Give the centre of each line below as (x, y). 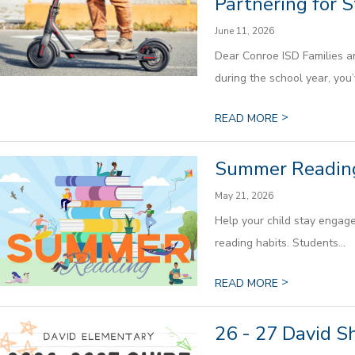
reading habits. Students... (280, 242)
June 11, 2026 (244, 31)
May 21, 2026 (244, 195)
